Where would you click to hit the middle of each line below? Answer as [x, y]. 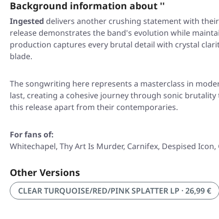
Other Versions [45, 173]
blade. [21, 56]
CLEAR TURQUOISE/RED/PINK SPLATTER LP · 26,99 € [115, 191]
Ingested [27, 21]
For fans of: [32, 135]
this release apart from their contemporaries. [94, 107]
